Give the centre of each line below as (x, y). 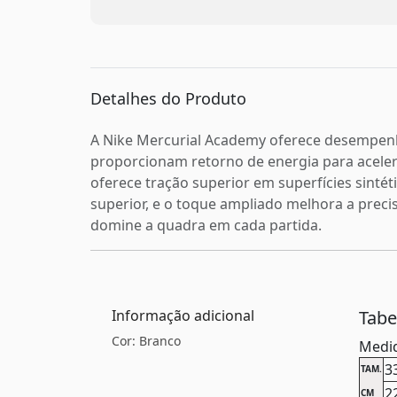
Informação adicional (183, 315)
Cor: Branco (146, 340)
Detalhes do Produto (168, 98)
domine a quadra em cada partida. (206, 225)
